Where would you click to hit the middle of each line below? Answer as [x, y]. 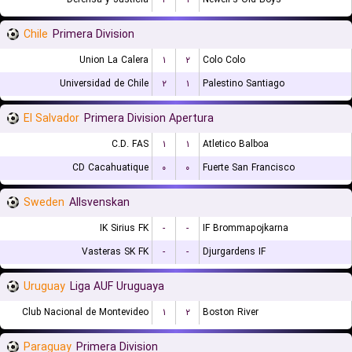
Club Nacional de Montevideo [85, 312]
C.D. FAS [130, 144]
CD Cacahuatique [110, 168]
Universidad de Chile [104, 84]
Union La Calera [114, 60]
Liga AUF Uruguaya [117, 287]
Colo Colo [224, 60]
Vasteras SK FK [115, 252]
